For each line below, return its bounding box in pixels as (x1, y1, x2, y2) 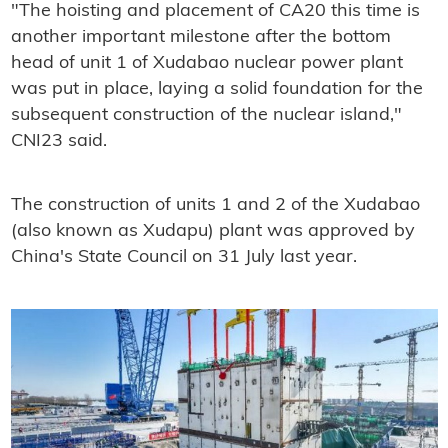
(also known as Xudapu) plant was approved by (10, 222, 415, 242)
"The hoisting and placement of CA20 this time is (10, 2, 420, 22)
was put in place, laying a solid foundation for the (10, 80, 423, 100)
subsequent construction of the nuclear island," (10, 106, 402, 126)
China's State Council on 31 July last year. (10, 248, 357, 268)
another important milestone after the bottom (10, 28, 391, 48)
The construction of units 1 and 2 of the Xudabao (10, 196, 420, 216)
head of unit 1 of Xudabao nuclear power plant (10, 54, 403, 74)
